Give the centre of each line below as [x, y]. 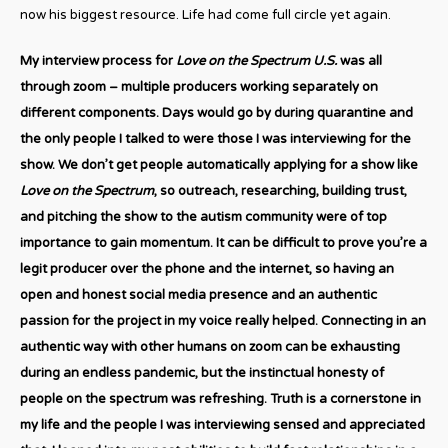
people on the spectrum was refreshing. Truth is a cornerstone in [220, 398]
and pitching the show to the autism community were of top [203, 216]
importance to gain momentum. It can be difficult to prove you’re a [223, 242]
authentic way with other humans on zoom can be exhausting [210, 346]
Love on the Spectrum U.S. [256, 60]
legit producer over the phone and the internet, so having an [207, 268]
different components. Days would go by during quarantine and [216, 112]
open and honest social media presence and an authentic [198, 294]
